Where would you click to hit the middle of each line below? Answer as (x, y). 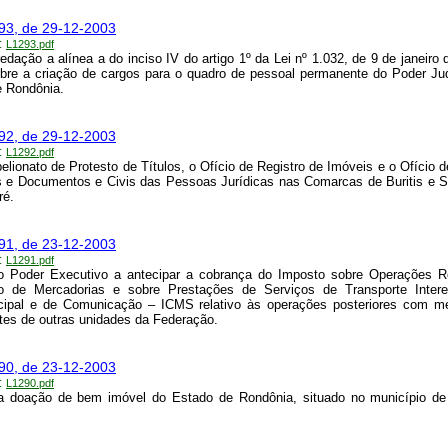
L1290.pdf (30, 383)
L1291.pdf (30, 260)
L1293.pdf (30, 44)
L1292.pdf (30, 152)
